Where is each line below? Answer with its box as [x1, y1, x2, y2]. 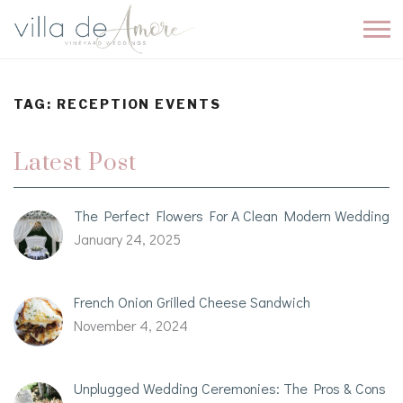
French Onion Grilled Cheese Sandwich [74, 291, 310, 311]
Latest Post [13, 148, 137, 178]
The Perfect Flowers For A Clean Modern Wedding [74, 206, 390, 225]
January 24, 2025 [74, 229, 181, 248]
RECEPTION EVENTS [56, 96, 222, 112]
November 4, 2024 [74, 315, 188, 335]
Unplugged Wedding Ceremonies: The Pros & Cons [74, 378, 386, 398]
